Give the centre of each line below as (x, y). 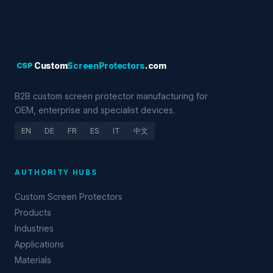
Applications (39, 244)
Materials (33, 260)
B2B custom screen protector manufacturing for (111, 96)
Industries (34, 228)
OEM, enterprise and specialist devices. (95, 110)
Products (33, 212)
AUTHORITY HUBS (56, 172)
